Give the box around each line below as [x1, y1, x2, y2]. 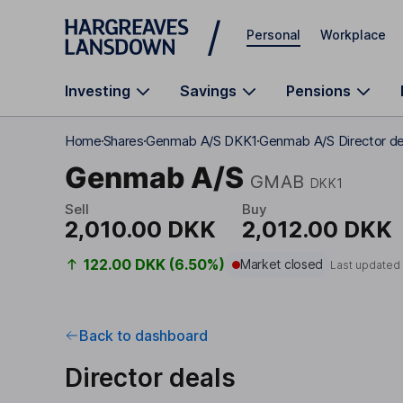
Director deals [65, 363, 236, 393]
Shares [103, 132, 144, 149]
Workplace [320, 26, 386, 42]
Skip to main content [65, 14, 194, 30]
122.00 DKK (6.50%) [83, 255, 225, 273]
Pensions [286, 82, 351, 100]
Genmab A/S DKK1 [145, 132, 258, 149]
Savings [180, 82, 237, 100]
